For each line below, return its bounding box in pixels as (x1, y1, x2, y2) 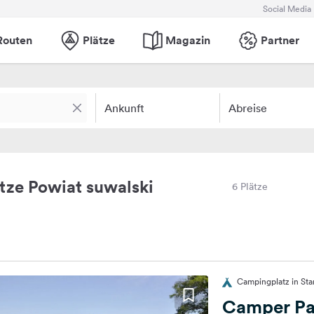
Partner (260, 32, 299, 48)
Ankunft (104, 101, 144, 115)
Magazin (165, 32, 210, 48)
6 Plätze (232, 180, 268, 193)
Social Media (263, 2, 311, 15)
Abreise (228, 101, 267, 115)
